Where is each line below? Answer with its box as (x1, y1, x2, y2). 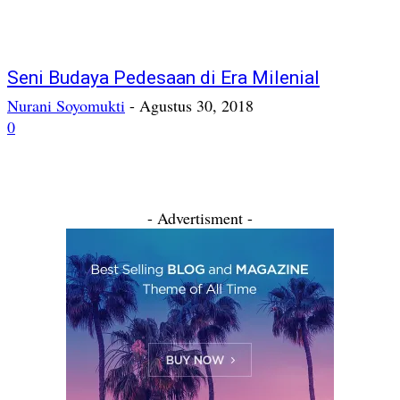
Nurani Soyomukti (7, 95, 125, 116)
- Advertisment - (147, 207, 253, 229)
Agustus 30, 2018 (139, 95, 254, 116)
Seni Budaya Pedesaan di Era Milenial (7, 67, 320, 88)
